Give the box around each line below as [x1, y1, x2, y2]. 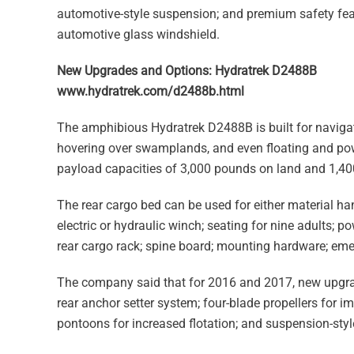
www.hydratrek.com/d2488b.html [57, 83, 244, 99]
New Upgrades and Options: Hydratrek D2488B [57, 62, 317, 78]
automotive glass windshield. [57, 26, 220, 42]
